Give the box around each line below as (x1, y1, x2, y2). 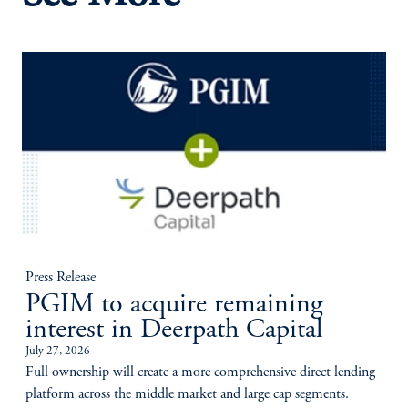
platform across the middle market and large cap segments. (25, 387, 349, 403)
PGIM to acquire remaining (25, 291, 322, 320)
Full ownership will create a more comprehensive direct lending (25, 365, 375, 381)
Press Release (25, 270, 96, 286)
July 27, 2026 (25, 346, 90, 359)
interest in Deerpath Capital (25, 317, 322, 345)
